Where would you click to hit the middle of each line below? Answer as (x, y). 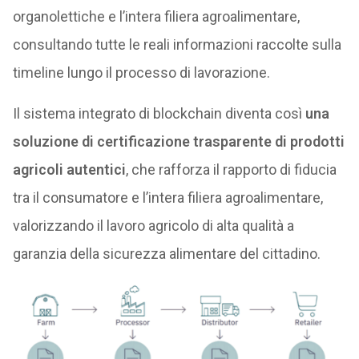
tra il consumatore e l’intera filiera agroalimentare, (167, 198)
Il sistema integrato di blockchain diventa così (159, 113)
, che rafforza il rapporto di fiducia (231, 169)
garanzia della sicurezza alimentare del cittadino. (166, 254)
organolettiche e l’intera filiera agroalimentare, (156, 16)
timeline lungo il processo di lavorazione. (141, 73)
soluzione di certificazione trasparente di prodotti (178, 141)
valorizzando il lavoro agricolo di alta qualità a (153, 226)
